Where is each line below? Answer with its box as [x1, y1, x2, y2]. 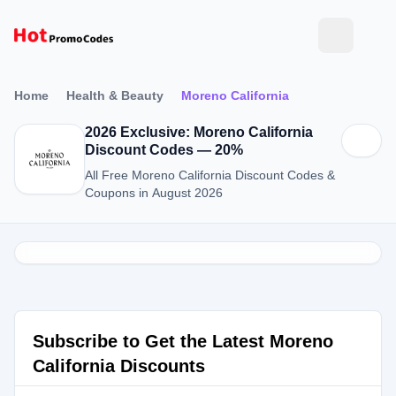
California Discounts [33, 356, 205, 376]
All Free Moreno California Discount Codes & [85, 168, 335, 182]
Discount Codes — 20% [85, 142, 243, 157]
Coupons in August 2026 [85, 186, 223, 200]
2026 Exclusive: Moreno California [85, 125, 313, 140]
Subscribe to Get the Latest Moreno [33, 331, 333, 351]
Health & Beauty [66, 88, 164, 103]
